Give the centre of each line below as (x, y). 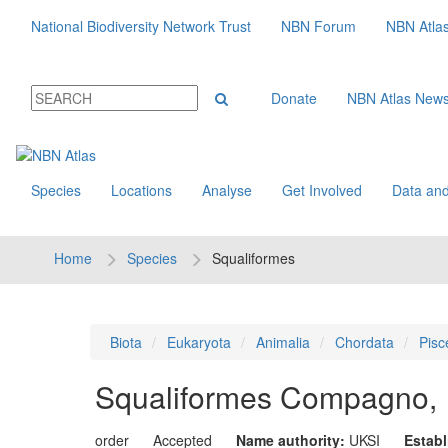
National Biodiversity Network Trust (141, 26)
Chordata (364, 342)
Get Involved (322, 190)
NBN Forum (318, 26)
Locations (141, 190)
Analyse (227, 190)
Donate (294, 98)
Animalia (282, 342)
